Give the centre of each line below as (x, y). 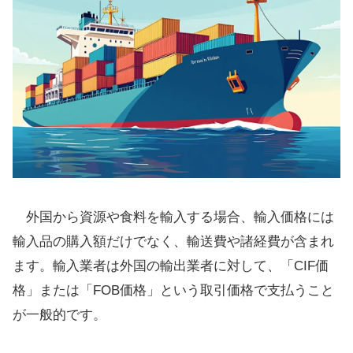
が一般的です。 (59, 314)
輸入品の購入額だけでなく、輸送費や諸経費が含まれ (173, 241)
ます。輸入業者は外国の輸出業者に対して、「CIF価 (171, 266)
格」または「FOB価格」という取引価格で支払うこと (173, 290)
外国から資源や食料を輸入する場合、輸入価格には (173, 217)
